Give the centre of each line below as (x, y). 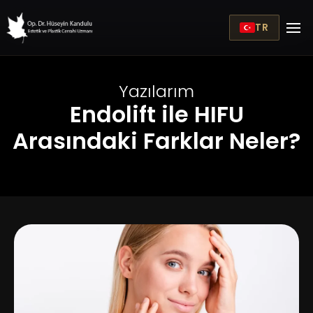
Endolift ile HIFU (156, 114)
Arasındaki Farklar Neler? (156, 141)
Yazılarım (156, 91)
